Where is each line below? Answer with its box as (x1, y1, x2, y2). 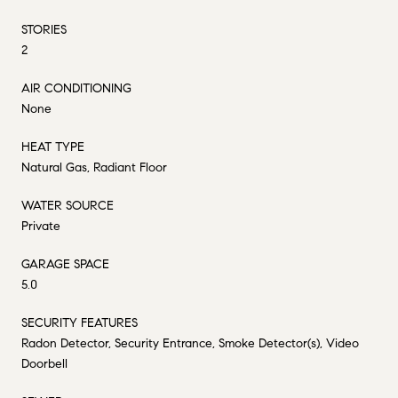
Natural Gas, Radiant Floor (21, 159, 167, 175)
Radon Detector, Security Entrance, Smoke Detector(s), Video (21, 335, 359, 351)
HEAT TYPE (21, 139, 84, 155)
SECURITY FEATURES (21, 314, 138, 330)
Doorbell (21, 355, 68, 371)
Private (21, 218, 60, 234)
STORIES (21, 21, 67, 37)
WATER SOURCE (21, 197, 114, 213)
